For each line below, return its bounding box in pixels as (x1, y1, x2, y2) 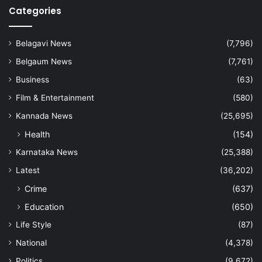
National (16, 237, 47, 247)
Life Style (16, 219, 51, 229)
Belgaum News (16, 56, 72, 66)
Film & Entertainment (16, 92, 94, 102)
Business (16, 74, 49, 84)
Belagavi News (16, 38, 71, 48)
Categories (9, 4, 61, 17)
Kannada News (16, 111, 73, 120)
